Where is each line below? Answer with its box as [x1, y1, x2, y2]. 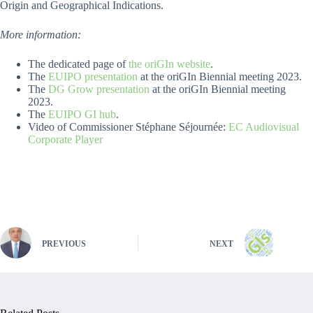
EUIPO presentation [48, 71, 138, 83]
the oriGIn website [129, 58, 210, 71]
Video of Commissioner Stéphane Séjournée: [28, 121, 228, 133]
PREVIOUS [42, 238, 86, 249]
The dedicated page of [28, 58, 129, 71]
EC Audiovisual [228, 121, 299, 133]
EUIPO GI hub [48, 108, 116, 121]
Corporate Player [28, 133, 103, 146]
